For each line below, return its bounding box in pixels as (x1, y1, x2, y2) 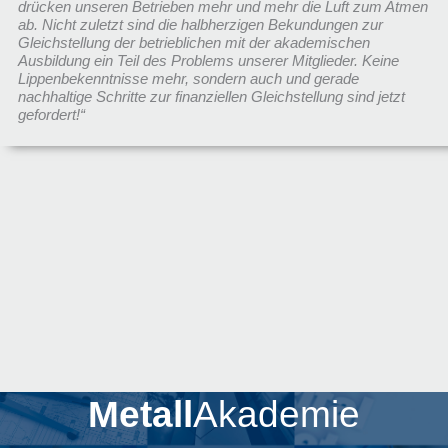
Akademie (193, 394, 360, 436)
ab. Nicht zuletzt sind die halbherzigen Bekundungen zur (17, 17, 383, 34)
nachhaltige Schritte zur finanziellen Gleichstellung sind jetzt (17, 89, 405, 106)
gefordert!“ (17, 107, 85, 124)
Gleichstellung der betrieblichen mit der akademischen (17, 35, 370, 52)
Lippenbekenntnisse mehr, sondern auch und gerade (17, 71, 359, 88)
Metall (88, 394, 193, 436)
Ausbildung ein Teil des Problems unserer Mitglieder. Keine (17, 53, 399, 70)
